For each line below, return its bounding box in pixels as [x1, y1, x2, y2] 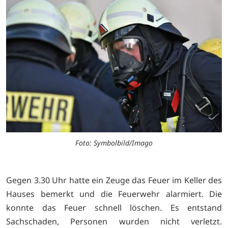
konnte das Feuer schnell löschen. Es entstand [6, 202, 222, 213]
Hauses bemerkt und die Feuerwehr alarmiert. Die [6, 188, 222, 199]
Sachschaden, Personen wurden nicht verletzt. [6, 215, 222, 227]
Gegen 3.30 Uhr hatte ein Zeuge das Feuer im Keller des [6, 174, 222, 186]
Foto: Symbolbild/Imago [75, 137, 153, 148]
